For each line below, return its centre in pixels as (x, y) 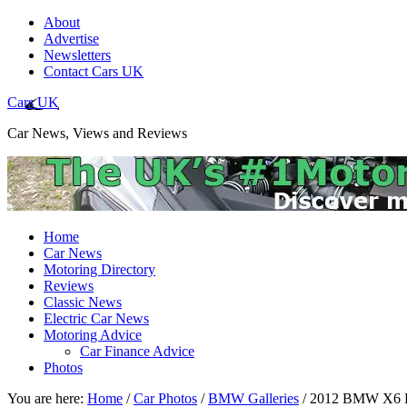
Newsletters (77, 55)
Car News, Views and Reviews (97, 133)
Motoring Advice (93, 335)
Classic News (83, 302)
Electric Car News (96, 318)
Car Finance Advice (137, 351)
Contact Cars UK (94, 71)
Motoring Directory (99, 269)
